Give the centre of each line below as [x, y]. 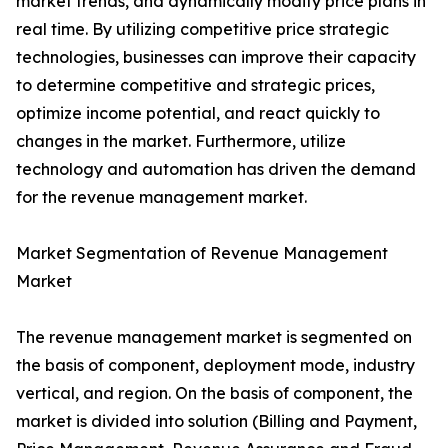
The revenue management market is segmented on [214, 337]
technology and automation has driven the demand [216, 169]
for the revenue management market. [161, 197]
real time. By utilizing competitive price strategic [202, 29]
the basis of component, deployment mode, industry [215, 365]
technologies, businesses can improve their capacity [216, 57]
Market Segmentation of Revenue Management [202, 253]
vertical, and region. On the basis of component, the [214, 393]
